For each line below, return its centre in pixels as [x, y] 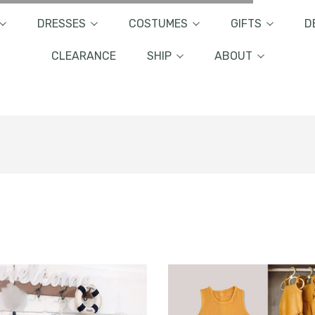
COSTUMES [158, 24]
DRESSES [61, 24]
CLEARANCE [83, 56]
